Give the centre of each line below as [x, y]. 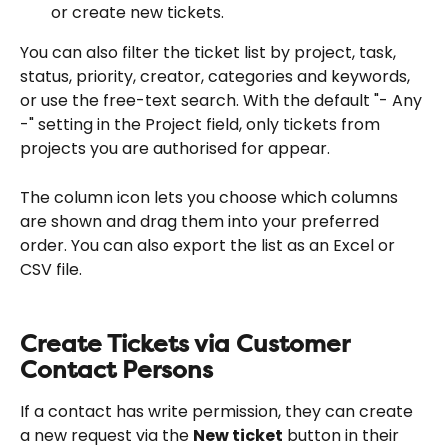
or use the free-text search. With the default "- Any [223, 101]
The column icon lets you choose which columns [211, 197]
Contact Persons [116, 369]
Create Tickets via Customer [187, 343]
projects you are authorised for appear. [175, 149]
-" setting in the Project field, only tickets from [202, 125]
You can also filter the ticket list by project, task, [210, 53]
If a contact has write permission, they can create [218, 411]
